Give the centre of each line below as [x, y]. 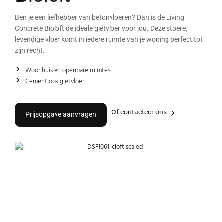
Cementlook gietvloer [53, 82]
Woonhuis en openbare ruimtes [65, 71]
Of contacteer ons [139, 112]
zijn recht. [30, 50]
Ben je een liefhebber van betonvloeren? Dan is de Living [100, 18]
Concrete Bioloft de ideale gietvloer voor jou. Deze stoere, [101, 28]
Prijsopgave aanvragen [61, 115]
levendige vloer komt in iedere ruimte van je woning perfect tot [109, 39]
